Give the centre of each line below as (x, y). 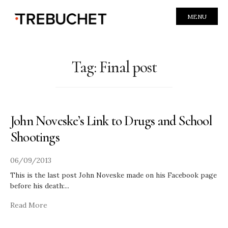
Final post (128, 67)
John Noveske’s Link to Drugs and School (111, 121)
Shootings (35, 137)
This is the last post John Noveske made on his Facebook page (113, 175)
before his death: (37, 186)
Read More (29, 205)
